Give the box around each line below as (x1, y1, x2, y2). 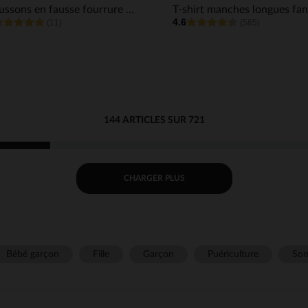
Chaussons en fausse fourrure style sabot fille (125, 3, 134, 15)
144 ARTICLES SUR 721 (103, 115, 205, 125)
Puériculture (207, 249, 258, 259)
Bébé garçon (5, 249, 59, 259)
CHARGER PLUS (123, 174, 185, 182)
